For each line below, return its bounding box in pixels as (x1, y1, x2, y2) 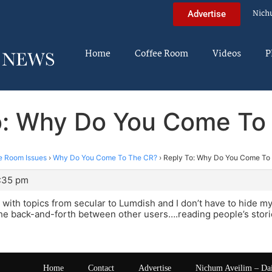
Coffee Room (135, 47, 188, 61)
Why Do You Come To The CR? (53, 152, 157, 162)
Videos (212, 47, 241, 61)
